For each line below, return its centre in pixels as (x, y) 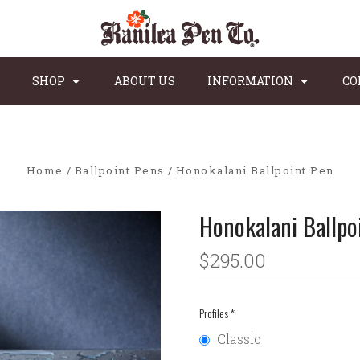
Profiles (215, 313)
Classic (239, 339)
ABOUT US (144, 81)
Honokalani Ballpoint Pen (255, 170)
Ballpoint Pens (119, 170)
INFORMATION (251, 81)
